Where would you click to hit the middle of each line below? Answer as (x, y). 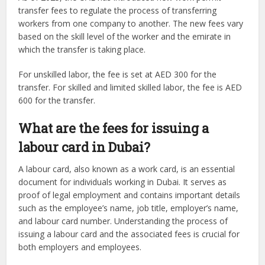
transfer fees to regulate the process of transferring (118, 11)
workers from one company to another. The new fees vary (131, 24)
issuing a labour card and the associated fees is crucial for (129, 234)
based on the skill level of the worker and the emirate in (125, 37)
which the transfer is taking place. (83, 50)
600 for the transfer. (57, 101)
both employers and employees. (80, 247)
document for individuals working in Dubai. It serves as (123, 182)
